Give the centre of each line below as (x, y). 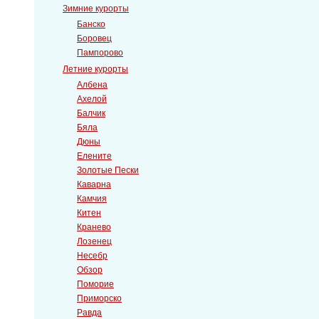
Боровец (94, 38)
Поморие (95, 284)
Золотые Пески (108, 170)
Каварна (94, 184)
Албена (92, 85)
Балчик (91, 113)
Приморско (99, 298)
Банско (91, 24)
